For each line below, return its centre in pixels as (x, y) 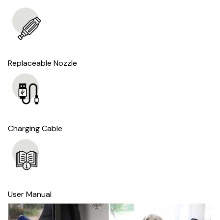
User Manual (30, 194)
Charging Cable (35, 129)
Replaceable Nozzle (42, 63)
